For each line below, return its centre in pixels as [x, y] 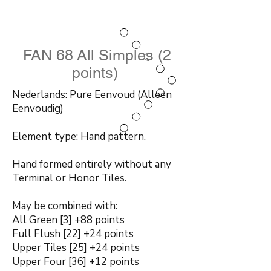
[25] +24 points [103, 248]
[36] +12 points [103, 262]
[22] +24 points [97, 234]
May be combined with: [65, 206]
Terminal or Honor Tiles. [69, 178]
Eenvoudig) [38, 109]
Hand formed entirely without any [92, 164]
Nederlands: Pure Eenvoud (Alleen [92, 95]
